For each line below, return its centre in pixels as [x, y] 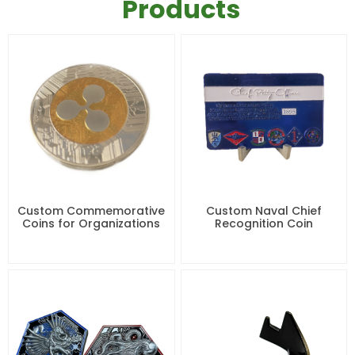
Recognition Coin [263, 224]
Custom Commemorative [92, 211]
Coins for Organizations [92, 224]
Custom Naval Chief [263, 211]
